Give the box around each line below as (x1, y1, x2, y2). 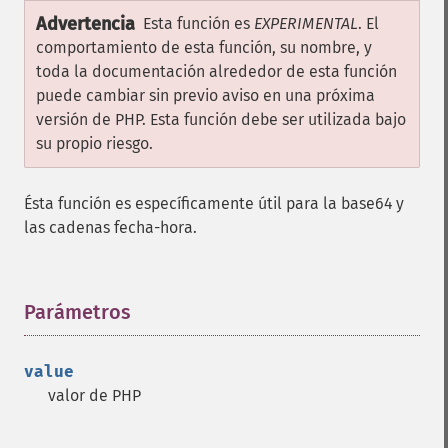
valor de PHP (48, 386, 141, 405)
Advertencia (36, 13, 135, 35)
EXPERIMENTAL (254, 14, 358, 33)
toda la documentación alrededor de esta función (36, 62, 397, 81)
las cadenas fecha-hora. (24, 218, 197, 237)
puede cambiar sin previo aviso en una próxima (36, 86, 375, 105)
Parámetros (24, 300, 131, 324)
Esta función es (143, 14, 254, 33)
